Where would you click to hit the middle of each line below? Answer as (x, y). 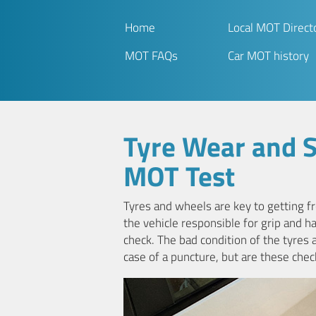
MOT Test (180, 176)
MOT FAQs (151, 56)
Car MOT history (268, 56)
